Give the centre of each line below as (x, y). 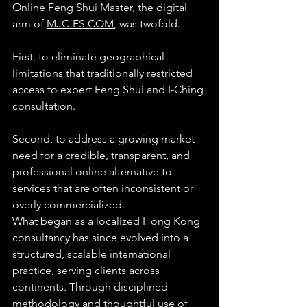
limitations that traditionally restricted (104, 73)
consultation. (44, 106)
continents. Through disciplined (91, 286)
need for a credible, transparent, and (102, 155)
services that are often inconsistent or (104, 188)
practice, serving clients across (87, 270)
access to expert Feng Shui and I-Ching (109, 89)
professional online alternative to (94, 171)
